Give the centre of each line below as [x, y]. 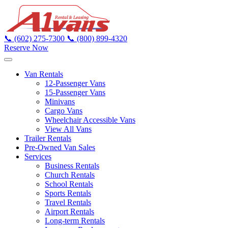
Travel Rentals [68, 202]
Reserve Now [26, 48]
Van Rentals [44, 74]
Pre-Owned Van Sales [60, 147]
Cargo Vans [64, 111]
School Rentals [69, 184]
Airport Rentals [69, 211]
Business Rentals [72, 166]
